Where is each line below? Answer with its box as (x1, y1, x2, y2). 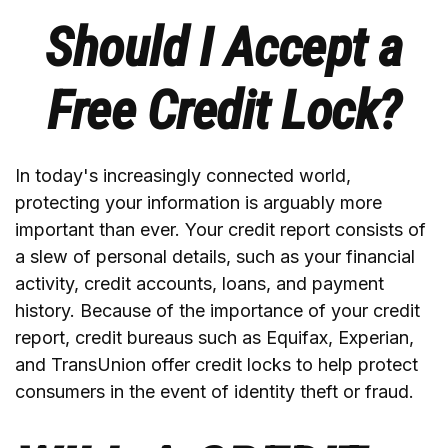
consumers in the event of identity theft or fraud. (15, 381, 414, 402)
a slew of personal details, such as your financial (15, 246, 415, 267)
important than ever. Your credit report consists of (15, 219, 426, 240)
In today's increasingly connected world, (15, 165, 351, 186)
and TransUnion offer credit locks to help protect (15, 354, 418, 375)
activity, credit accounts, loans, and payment (15, 273, 384, 294)
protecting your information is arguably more (15, 192, 382, 213)
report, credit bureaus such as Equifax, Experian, (15, 327, 414, 348)
